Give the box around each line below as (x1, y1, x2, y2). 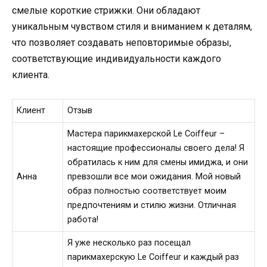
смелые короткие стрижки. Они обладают (12, 4, 200, 16)
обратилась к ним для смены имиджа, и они (67, 157, 249, 167)
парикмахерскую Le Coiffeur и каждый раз (67, 252, 240, 262)
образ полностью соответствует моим (67, 185, 227, 196)
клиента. (12, 69, 49, 80)
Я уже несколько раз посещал (67, 237, 191, 248)
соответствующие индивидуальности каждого (12, 52, 221, 64)
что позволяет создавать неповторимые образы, (12, 36, 231, 48)
